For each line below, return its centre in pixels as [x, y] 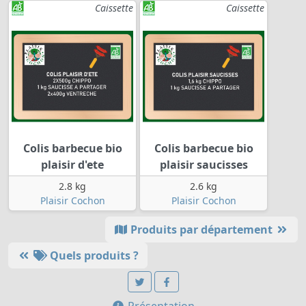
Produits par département [201, 230]
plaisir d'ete [72, 165]
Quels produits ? [93, 256]
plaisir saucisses [204, 165]
